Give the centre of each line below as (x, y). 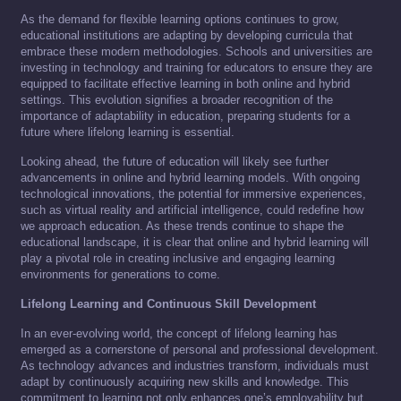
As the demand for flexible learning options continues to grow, (180, 20)
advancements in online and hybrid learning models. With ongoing (190, 178)
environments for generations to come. (120, 275)
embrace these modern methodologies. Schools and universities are (196, 52)
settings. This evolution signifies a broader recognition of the (177, 100)
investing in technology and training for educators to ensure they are (196, 68)
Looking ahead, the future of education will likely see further (175, 162)
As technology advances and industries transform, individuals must (195, 366)
